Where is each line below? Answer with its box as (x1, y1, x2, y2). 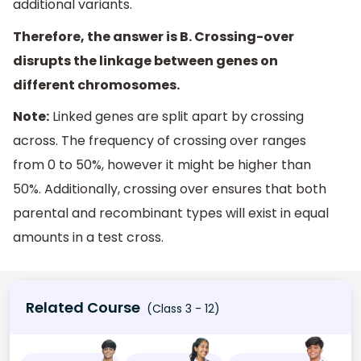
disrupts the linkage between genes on (13, 51, 278, 70)
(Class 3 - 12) (143, 301, 220, 317)
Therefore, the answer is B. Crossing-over (13, 27, 294, 46)
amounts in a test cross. (13, 228, 164, 247)
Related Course (26, 297, 140, 318)
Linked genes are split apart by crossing (49, 107, 304, 127)
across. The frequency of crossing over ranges (13, 131, 306, 151)
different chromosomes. (13, 75, 180, 94)
